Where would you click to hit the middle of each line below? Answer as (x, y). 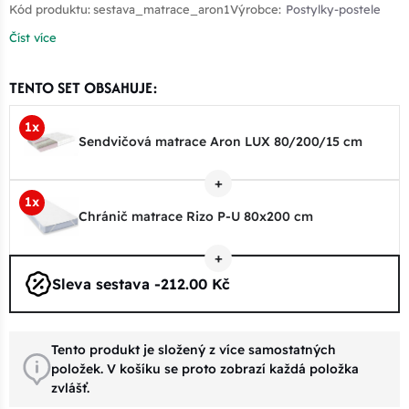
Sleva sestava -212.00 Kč (141, 283)
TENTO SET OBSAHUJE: (84, 87)
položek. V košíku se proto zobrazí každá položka (205, 368)
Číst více (33, 37)
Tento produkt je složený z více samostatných (194, 349)
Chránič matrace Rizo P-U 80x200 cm (196, 216)
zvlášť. (70, 388)
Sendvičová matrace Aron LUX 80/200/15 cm (220, 142)
